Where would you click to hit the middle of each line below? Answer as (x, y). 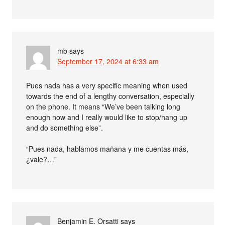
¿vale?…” (42, 159)
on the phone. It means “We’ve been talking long (103, 106)
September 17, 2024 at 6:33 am (108, 61)
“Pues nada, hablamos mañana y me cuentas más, (107, 148)
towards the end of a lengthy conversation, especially (110, 96)
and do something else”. (65, 127)
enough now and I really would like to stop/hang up (107, 117)
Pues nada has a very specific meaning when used (107, 85)
